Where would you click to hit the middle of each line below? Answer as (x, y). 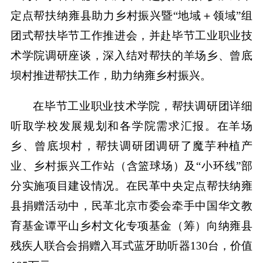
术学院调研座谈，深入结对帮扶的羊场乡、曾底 (131, 56)
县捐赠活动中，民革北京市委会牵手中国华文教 (131, 206)
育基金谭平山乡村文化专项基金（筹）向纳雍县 (131, 226)
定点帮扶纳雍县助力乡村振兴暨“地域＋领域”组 (131, 16)
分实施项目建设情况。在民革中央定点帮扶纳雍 (131, 186)
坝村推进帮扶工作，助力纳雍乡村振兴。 (111, 76)
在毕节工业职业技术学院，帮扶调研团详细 (143, 106)
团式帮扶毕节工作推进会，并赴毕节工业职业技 (131, 36)
